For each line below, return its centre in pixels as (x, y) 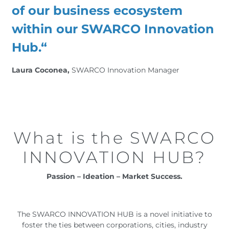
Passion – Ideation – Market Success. (114, 176)
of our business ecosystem (97, 10)
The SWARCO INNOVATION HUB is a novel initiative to (114, 214)
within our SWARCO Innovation (113, 29)
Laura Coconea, (42, 70)
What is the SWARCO (114, 138)
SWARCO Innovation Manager (125, 70)
